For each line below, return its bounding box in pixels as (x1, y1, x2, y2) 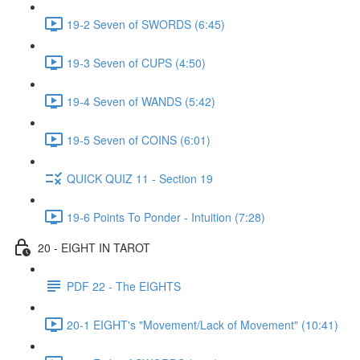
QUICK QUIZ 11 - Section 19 (67, 170, 213, 186)
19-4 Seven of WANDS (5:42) (67, 92, 215, 109)
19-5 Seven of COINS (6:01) (67, 131, 211, 148)
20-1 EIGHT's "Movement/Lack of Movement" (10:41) (67, 316, 338, 333)
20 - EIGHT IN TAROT (38, 239, 150, 256)
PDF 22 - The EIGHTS (67, 277, 181, 294)
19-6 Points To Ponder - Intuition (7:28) (67, 208, 265, 225)
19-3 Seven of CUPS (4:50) (67, 54, 206, 71)
